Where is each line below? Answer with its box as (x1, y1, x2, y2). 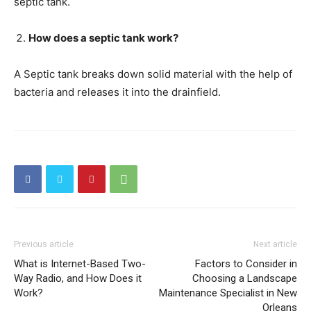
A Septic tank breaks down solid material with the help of (14, 67, 292, 81)
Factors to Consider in (195, 258, 297, 270)
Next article (253, 239, 297, 249)
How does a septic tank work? (28, 31, 178, 44)
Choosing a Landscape (192, 272, 297, 285)
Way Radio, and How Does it (14, 272, 142, 285)
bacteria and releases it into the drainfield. (14, 85, 221, 99)
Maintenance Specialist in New (159, 287, 297, 299)
